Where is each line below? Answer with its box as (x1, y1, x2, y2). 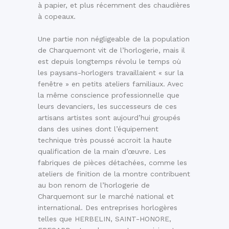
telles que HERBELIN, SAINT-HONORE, (38, 215, 171, 223)
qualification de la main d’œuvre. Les (38, 147, 166, 156)
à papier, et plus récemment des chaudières (38, 1, 190, 10)
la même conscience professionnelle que (38, 91, 179, 100)
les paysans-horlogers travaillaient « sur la (38, 68, 184, 77)
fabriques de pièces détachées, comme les (38, 158, 187, 167)
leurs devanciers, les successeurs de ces (38, 102, 177, 111)
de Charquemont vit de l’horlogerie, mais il (38, 46, 185, 55)
